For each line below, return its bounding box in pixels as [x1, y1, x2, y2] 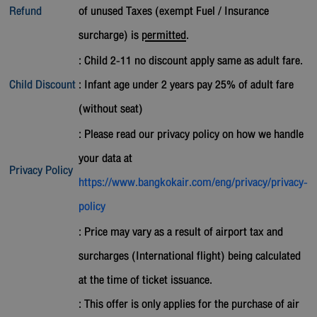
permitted [142, 24, 186, 45]
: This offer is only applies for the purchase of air [79, 293, 299, 314]
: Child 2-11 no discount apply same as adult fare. [79, 50, 303, 71]
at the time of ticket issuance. [79, 269, 212, 290]
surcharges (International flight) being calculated [79, 245, 301, 266]
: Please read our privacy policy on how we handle [79, 123, 304, 144]
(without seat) [79, 98, 143, 119]
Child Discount [9, 74, 76, 95]
